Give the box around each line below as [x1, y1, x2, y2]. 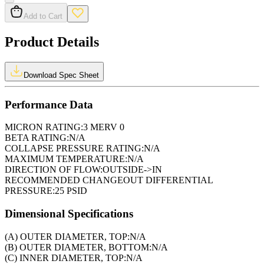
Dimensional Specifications [5, 207, 133, 220]
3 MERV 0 [83, 122, 124, 133]
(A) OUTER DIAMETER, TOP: [5, 231, 130, 242]
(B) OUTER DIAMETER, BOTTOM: [5, 242, 151, 252]
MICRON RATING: [5, 122, 83, 133]
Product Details [5, 34, 99, 49]
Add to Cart [24, 11, 62, 21]
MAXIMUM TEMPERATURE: [5, 154, 127, 164]
